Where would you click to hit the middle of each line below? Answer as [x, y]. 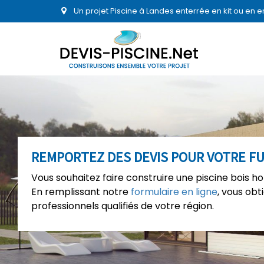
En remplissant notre [81, 192]
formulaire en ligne [174, 192]
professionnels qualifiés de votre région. [123, 206]
